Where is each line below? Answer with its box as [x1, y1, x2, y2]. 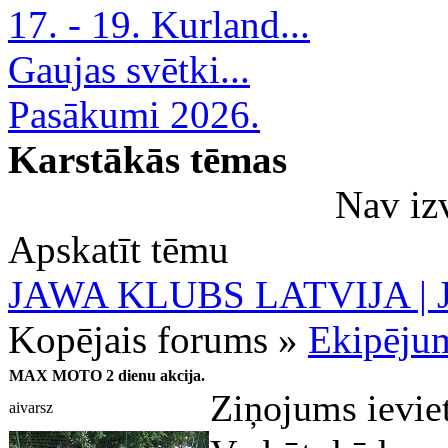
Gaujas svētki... [8, 48, 250, 91]
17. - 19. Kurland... [8, 3, 310, 46]
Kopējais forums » [8, 318, 308, 361]
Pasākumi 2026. [8, 93, 260, 136]
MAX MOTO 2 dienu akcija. [9, 367, 205, 384]
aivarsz [9, 399, 53, 416]
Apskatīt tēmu [8, 228, 229, 271]
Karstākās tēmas [8, 138, 287, 181]
